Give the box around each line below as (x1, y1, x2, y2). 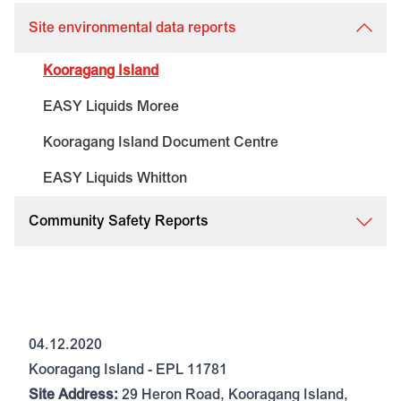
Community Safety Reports (29, 212, 209, 230)
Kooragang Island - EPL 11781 (29, 361, 227, 379)
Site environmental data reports (29, 19, 236, 37)
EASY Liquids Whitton (43, 169, 187, 187)
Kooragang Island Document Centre (43, 133, 278, 151)
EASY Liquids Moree (43, 98, 179, 115)
